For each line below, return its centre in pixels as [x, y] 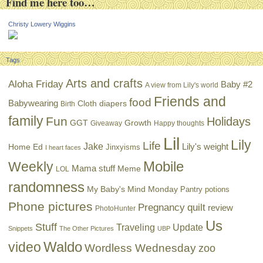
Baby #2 [237, 84]
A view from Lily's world [182, 85]
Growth [138, 123]
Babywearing [33, 103]
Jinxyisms [123, 147]
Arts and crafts [104, 83]
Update [188, 227]
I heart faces [63, 147]
